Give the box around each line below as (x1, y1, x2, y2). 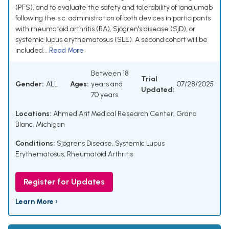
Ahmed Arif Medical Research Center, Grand (52, 109, 197, 119)
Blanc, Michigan (15, 120, 65, 129)
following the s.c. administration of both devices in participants (15, 14, 211, 23)
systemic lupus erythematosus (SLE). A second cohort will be (15, 35, 208, 44)
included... (15, 46, 49, 55)
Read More (49, 46, 84, 55)
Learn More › (15, 197, 58, 207)
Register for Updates (24, 177, 105, 187)
